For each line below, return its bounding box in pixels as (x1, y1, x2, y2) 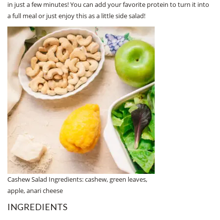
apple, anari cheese (7, 186, 63, 195)
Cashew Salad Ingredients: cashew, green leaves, (7, 174, 147, 184)
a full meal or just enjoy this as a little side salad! (7, 11, 145, 20)
